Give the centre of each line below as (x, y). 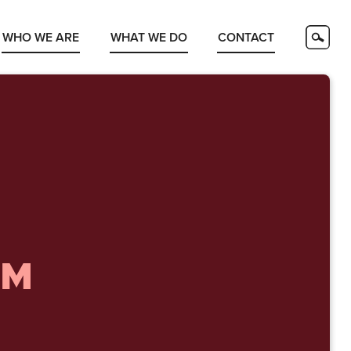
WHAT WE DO (148, 37)
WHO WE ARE (41, 37)
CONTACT (246, 37)
